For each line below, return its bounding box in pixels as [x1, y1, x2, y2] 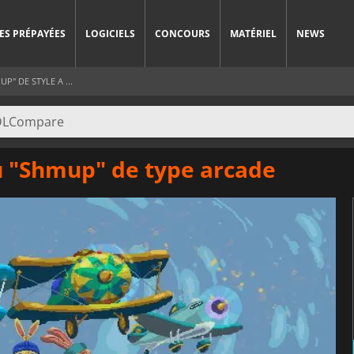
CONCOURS [155, 27, 210, 40]
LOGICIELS [85, 27, 135, 40]
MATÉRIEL [230, 27, 277, 40]
